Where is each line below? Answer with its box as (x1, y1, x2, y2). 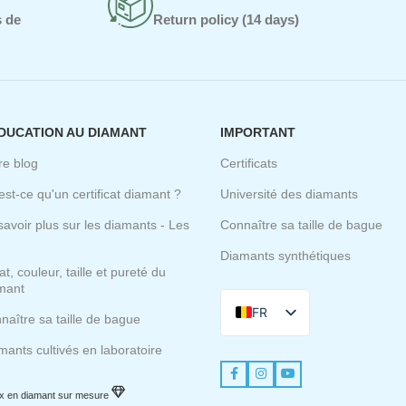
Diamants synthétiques (220, 247, 352, 263)
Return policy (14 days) (152, 11, 299, 27)
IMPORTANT (220, 124, 296, 140)
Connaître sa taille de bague (220, 217, 383, 232)
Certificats (220, 155, 278, 170)
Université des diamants (220, 186, 359, 201)
